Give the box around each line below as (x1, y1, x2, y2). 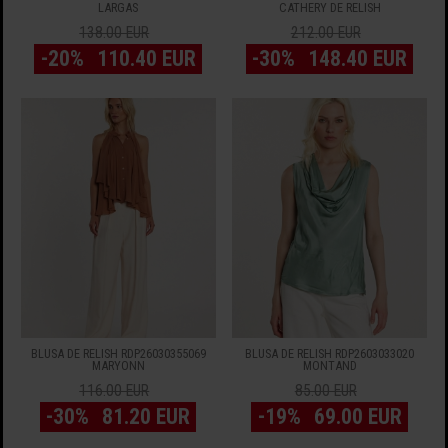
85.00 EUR (294, 382, 357, 401)
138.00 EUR (79, 23, 150, 42)
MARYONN (91, 358, 145, 374)
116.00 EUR (79, 382, 150, 401)
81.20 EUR (102, 404, 191, 430)
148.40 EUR (308, 45, 407, 71)
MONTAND (302, 358, 357, 374)
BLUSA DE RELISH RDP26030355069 (30, 346, 206, 362)
